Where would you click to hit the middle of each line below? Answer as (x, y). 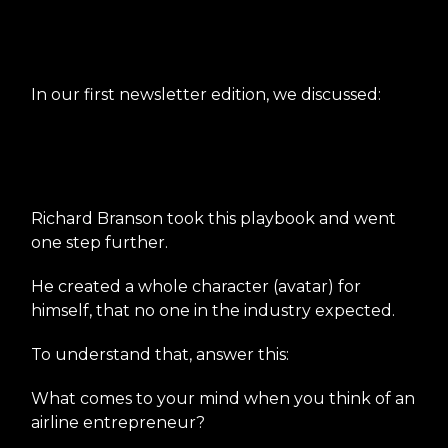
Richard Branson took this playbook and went (213, 218)
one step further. (99, 242)
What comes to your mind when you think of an (223, 398)
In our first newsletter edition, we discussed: (206, 94)
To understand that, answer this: (160, 354)
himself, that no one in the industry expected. (213, 310)
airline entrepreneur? (118, 422)
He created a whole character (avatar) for (196, 286)
